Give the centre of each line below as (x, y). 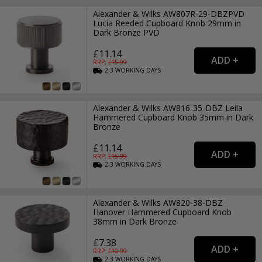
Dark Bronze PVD (127, 33)
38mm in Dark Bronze (135, 221)
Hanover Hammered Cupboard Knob (163, 212)
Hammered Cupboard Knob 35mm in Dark (173, 118)
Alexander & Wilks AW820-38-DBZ (158, 202)
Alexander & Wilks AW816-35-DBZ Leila (168, 108)
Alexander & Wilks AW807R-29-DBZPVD (169, 14)
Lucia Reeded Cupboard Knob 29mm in (167, 23)
